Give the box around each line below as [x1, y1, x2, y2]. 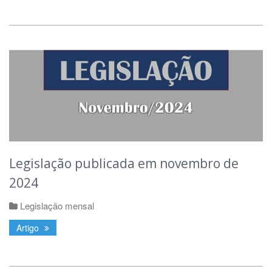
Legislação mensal [20, 199, 94, 212]
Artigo [16, 221, 41, 234]
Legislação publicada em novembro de [9, 154, 239, 172]
